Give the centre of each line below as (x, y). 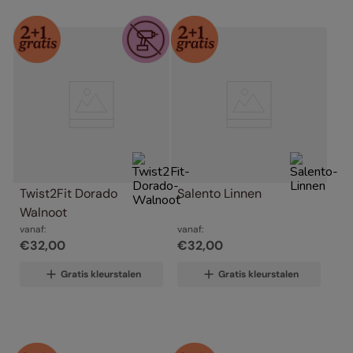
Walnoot (43, 212)
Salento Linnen (219, 193)
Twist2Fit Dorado (69, 193)
